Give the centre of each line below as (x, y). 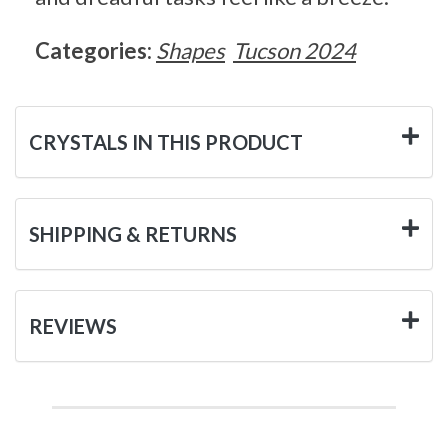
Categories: (95, 50)
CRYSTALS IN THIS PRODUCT (166, 141)
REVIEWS (73, 325)
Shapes (190, 50)
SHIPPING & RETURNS (133, 233)
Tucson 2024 (294, 50)
